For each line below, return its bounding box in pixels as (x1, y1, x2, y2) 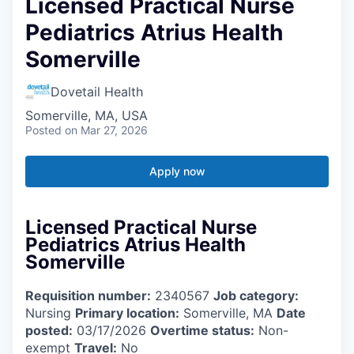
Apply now (149, 164, 205, 178)
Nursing (25, 304, 75, 321)
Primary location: (75, 304, 179, 321)
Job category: (213, 287, 299, 303)
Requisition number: (25, 287, 151, 303)
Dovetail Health (51, 83, 143, 100)
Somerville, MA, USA (25, 107, 148, 123)
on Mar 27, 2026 (65, 122, 148, 137)
